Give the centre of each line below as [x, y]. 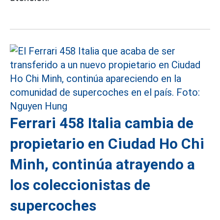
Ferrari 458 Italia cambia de [102, 123]
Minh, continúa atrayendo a [102, 164]
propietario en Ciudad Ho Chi [107, 144]
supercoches [53, 206]
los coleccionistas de [80, 185]
